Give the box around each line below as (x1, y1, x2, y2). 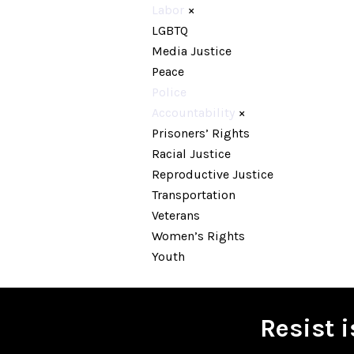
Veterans (152, 208, 200, 223)
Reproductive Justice (152, 167, 273, 182)
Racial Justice (152, 146, 231, 161)
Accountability (152, 105, 235, 120)
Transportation (152, 187, 235, 202)
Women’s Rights (152, 228, 245, 243)
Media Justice (152, 43, 232, 58)
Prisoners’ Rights (152, 126, 250, 141)
